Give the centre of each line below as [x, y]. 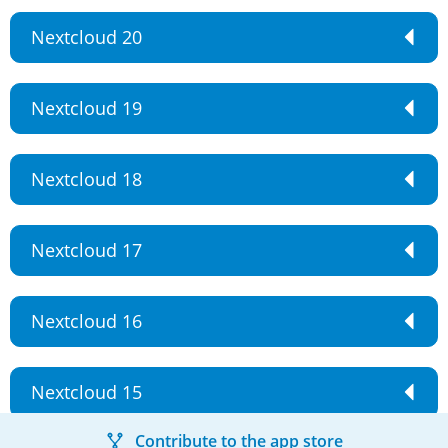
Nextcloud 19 [86, 108]
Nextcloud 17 [86, 250]
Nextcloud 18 [86, 179]
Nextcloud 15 [86, 392]
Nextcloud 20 [86, 37]
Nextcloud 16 [86, 321]
